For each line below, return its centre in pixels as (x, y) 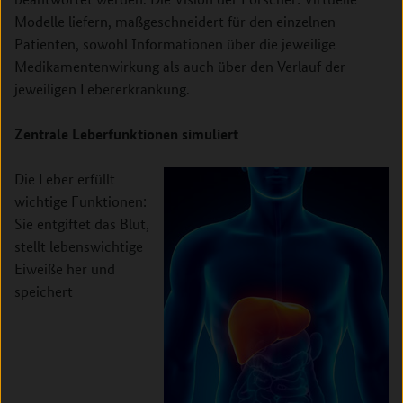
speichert (44, 291)
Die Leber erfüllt (65, 179)
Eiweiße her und (65, 269)
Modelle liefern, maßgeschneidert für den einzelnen (175, 21)
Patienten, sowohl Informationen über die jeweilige (175, 44)
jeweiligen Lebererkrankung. (102, 89)
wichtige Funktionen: (81, 201)
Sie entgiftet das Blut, (82, 224)
